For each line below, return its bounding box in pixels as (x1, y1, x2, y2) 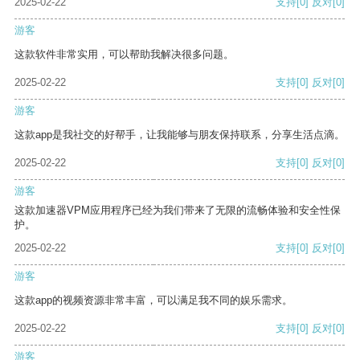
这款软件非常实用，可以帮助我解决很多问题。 (14, 48, 234, 61)
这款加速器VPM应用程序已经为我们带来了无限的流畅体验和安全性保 (14, 204, 341, 217)
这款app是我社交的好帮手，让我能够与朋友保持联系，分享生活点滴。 (14, 129, 345, 141)
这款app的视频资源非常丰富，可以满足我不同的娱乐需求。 (14, 294, 292, 307)
